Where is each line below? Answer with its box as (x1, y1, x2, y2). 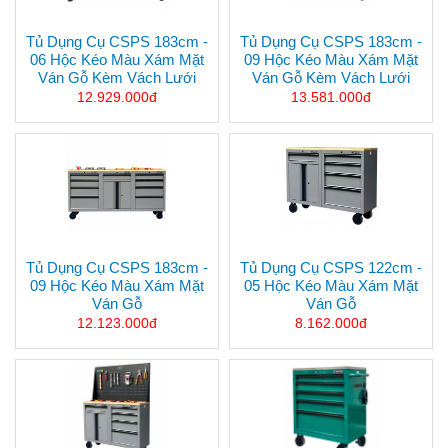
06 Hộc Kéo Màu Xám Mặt (30, 51, 204, 69)
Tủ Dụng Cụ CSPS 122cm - (240, 259, 422, 277)
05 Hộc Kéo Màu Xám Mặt (244, 277, 418, 295)
